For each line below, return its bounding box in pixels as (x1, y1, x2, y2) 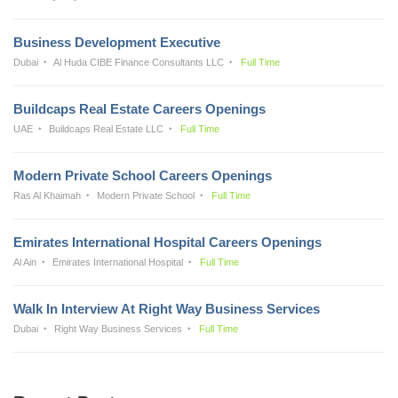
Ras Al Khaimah (13, 189, 81, 201)
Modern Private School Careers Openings (13, 167, 272, 183)
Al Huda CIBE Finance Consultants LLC (53, 56, 225, 68)
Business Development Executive (13, 34, 220, 50)
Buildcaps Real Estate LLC (49, 123, 164, 134)
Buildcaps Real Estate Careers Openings (13, 100, 266, 116)
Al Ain (13, 256, 36, 267)
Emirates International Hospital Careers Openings (13, 234, 322, 250)
